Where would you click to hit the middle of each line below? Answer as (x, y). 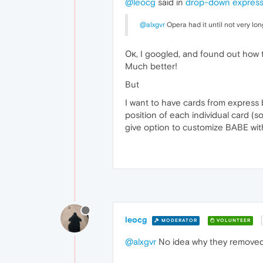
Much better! (151, 66)
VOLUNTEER (233, 220)
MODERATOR (178, 220)
